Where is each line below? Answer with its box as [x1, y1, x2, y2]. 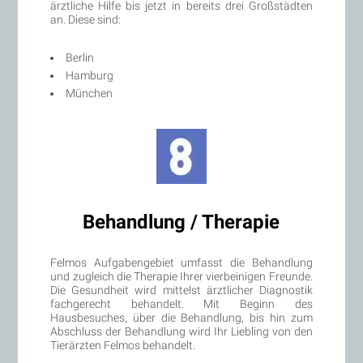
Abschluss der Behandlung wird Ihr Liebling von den [50, 324, 313, 338]
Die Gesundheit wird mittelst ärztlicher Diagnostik [50, 283, 313, 297]
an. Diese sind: [50, 12, 122, 26]
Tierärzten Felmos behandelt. [50, 338, 196, 352]
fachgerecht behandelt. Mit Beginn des [50, 297, 313, 310]
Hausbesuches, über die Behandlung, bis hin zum [50, 310, 313, 324]
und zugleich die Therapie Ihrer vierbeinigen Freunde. [50, 269, 313, 283]
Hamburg [66, 68, 114, 82]
